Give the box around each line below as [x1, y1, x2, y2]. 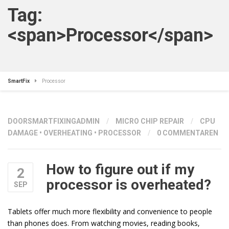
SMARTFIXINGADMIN [28, 117, 100, 125]
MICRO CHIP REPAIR [116, 117, 184, 125]
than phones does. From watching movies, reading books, [8, 218, 200, 228]
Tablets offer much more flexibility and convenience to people [8, 207, 212, 216]
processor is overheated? [46, 176, 211, 193]
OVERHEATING [43, 129, 93, 137]
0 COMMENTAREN [157, 129, 218, 137]
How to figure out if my [46, 161, 194, 178]
